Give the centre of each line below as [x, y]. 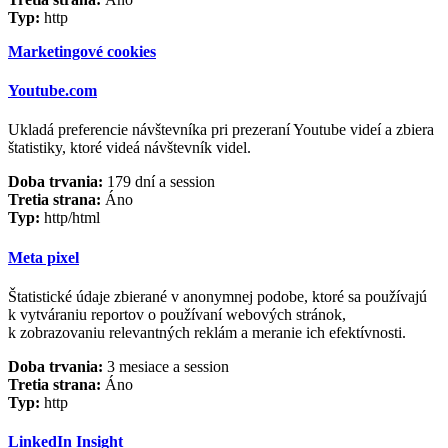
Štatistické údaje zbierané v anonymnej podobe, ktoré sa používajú [217, 296]
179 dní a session [159, 182]
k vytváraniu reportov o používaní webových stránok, [177, 314]
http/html [70, 218]
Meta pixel [43, 257]
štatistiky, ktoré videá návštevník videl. [129, 148]
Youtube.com [52, 91]
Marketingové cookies [82, 51]
